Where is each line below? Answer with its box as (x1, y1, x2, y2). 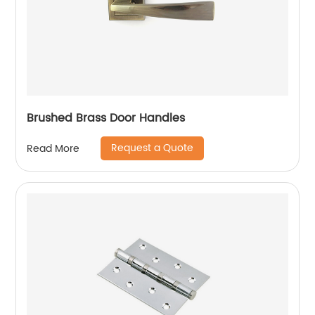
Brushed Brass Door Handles (27, 109, 186, 128)
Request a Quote (111, 140, 194, 157)
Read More (27, 140, 80, 157)
